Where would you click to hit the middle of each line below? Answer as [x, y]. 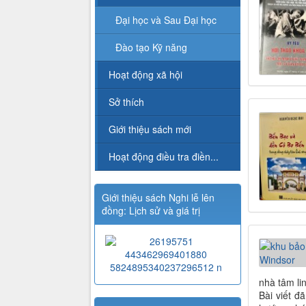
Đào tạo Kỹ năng [151, 47]
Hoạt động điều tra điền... [164, 157]
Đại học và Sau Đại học [166, 20]
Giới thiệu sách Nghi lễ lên [158, 198]
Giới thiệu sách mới [150, 129]
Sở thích [126, 102]
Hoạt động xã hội [145, 75]
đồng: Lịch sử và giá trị [151, 211]
